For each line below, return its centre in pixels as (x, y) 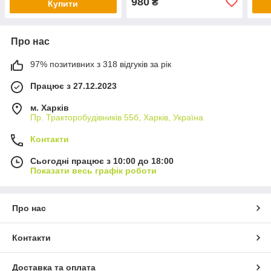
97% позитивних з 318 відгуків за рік (101, 64)
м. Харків (50, 107)
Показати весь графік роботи (93, 170)
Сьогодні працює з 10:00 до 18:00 (102, 161)
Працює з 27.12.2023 (73, 86)
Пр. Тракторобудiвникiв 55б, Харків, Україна (117, 117)
